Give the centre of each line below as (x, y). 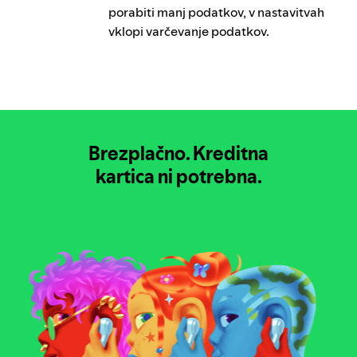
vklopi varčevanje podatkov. (188, 31)
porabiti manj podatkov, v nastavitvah (216, 12)
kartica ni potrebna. (178, 177)
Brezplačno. (139, 153)
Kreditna (231, 153)
